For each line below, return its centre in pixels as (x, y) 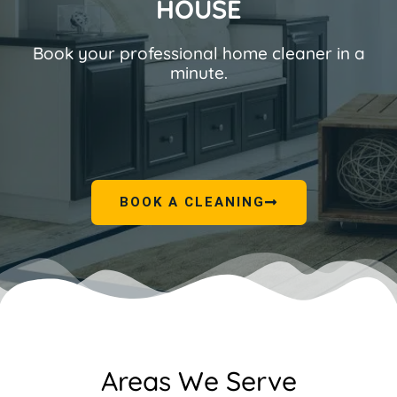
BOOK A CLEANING (192, 202)
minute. (198, 73)
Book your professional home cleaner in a (198, 53)
